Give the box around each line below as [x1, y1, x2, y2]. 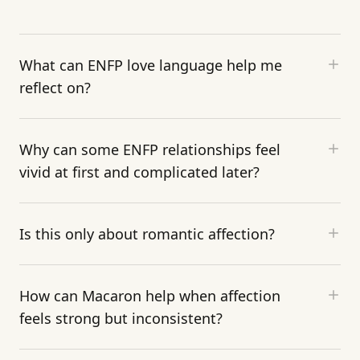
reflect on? [19, 78, 91, 98]
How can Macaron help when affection [19, 286, 280, 306]
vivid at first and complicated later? [19, 162, 260, 182]
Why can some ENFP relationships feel [19, 140, 280, 160]
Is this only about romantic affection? [19, 224, 275, 244]
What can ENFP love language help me [19, 55, 282, 76]
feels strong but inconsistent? [19, 309, 223, 329]
